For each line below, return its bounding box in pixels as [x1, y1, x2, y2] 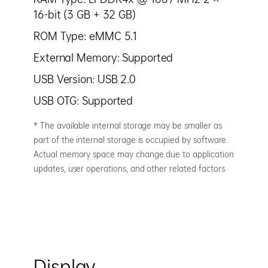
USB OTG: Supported [33, 95, 133, 105]
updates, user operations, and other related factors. [33, 165, 227, 172]
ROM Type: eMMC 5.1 [33, 31, 138, 41]
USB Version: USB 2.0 [33, 74, 136, 84]
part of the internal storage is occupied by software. [33, 136, 229, 144]
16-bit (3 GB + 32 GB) [33, 9, 136, 19]
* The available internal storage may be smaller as [33, 121, 222, 129]
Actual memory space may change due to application [33, 150, 234, 158]
